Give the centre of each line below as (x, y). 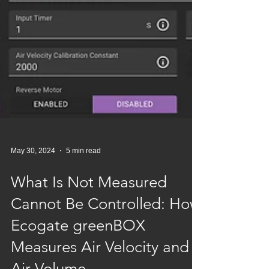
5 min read (83, 218)
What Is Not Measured (89, 249)
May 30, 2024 (33, 218)
